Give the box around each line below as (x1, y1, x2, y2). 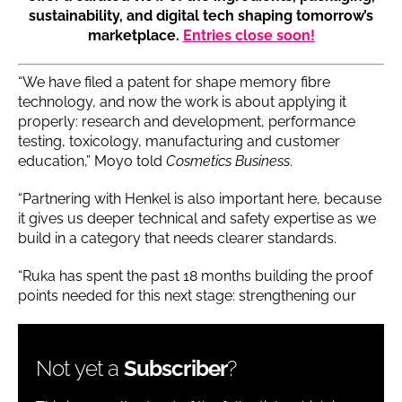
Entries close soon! (182, 26, 315, 44)
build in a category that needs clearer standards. (18, 229, 336, 247)
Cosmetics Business (166, 152, 290, 170)
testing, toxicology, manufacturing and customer (18, 132, 340, 150)
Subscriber (123, 354, 228, 381)
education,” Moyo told (18, 152, 166, 170)
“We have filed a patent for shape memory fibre (18, 73, 330, 91)
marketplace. (87, 26, 183, 44)
